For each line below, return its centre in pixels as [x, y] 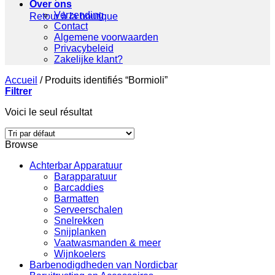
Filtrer [18, 91]
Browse [21, 145]
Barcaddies [79, 188]
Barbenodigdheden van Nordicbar [103, 265]
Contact [71, 26]
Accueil [21, 80]
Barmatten [76, 199]
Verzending [79, 15]
